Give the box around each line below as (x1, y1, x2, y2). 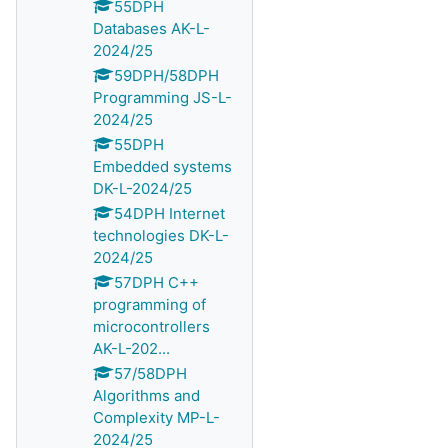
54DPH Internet (114, 204, 225, 223)
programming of (93, 295, 206, 314)
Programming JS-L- (93, 88, 232, 107)
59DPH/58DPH (114, 66, 219, 85)
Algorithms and (93, 386, 200, 405)
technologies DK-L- (93, 226, 229, 245)
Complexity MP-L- (93, 408, 220, 427)
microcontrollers (93, 317, 210, 336)
